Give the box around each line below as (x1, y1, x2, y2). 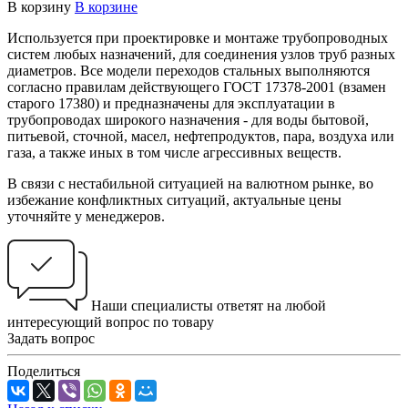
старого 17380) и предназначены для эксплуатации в (7, 95, 335, 111)
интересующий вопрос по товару (7, 313, 214, 330)
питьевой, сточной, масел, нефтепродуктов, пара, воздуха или (7, 127, 394, 144)
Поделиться (7, 362, 80, 379)
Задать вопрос (7, 330, 95, 346)
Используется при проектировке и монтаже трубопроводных (7, 29, 388, 46)
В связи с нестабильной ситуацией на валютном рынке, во (7, 175, 373, 191)
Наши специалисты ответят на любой (91, 297, 326, 313)
